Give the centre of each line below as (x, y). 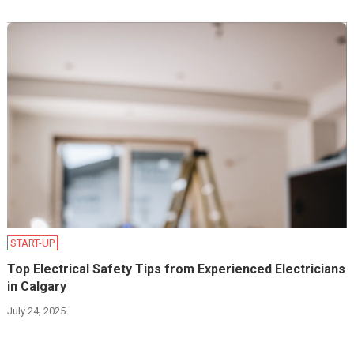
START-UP (33, 243)
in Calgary (37, 287)
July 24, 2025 (37, 311)
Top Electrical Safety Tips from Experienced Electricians (177, 269)
